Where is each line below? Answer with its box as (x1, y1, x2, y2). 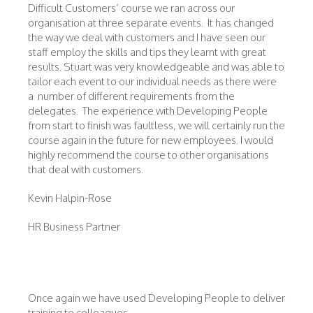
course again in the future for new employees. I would (28, 133, 273, 147)
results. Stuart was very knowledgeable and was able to (28, 60, 284, 73)
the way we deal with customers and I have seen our (28, 31, 265, 44)
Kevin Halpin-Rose (28, 191, 112, 205)
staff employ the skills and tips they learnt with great (28, 45, 266, 59)
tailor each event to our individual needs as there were (28, 75, 277, 88)
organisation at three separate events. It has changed (28, 16, 274, 29)
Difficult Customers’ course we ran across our (28, 1, 235, 15)
